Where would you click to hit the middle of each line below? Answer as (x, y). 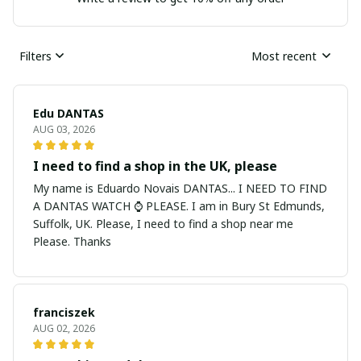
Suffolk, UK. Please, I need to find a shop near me (163, 224)
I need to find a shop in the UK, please (155, 166)
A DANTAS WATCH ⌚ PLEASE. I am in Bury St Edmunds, (132, 206)
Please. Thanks (72, 242)
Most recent (284, 56)
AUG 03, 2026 (64, 130)
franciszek (64, 313)
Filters (35, 56)
